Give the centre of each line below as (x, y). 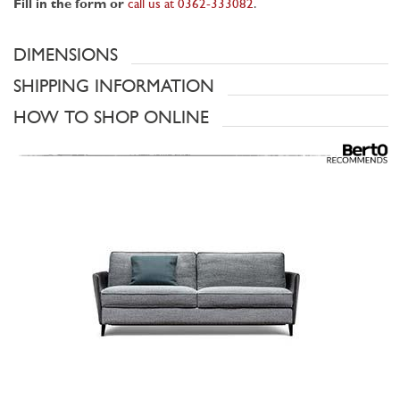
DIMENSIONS (66, 56)
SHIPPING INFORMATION (114, 87)
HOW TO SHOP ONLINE (111, 118)
